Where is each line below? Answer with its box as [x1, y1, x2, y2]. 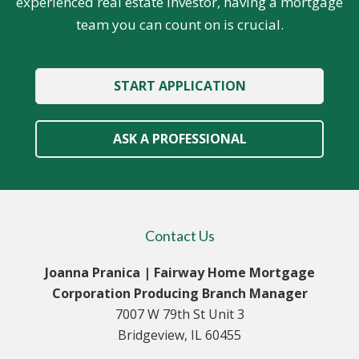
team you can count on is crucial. [75, 14, 284, 34]
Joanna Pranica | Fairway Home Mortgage [44, 263, 315, 281]
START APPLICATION [113, 76, 246, 95]
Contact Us [144, 226, 215, 244]
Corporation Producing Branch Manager [51, 284, 308, 302]
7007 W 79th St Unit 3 [115, 305, 244, 323]
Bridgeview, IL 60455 [118, 325, 241, 344]
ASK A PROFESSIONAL [112, 129, 247, 147]
